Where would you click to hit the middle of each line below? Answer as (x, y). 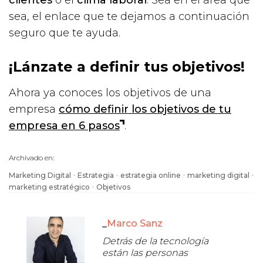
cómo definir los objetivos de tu (145, 109)
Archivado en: (31, 157)
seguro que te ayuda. (65, 33)
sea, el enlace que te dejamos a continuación (129, 16)
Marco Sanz (135, 224)
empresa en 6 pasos (64, 125)
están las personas (145, 253)
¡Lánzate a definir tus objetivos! (127, 66)
